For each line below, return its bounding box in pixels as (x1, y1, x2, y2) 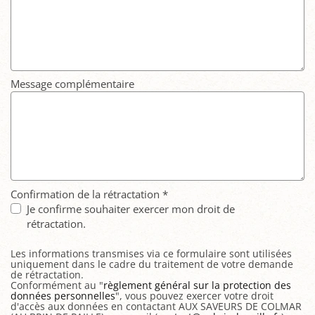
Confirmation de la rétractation (11, 186, 162, 201)
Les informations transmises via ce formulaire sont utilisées (11, 247, 292, 260)
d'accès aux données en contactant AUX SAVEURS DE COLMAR (11, 300, 302, 313)
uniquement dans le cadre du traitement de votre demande (11, 257, 293, 271)
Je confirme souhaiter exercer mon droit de (26, 201, 235, 216)
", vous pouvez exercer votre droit (115, 289, 274, 302)
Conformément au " (11, 278, 103, 292)
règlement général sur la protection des (103, 278, 291, 292)
